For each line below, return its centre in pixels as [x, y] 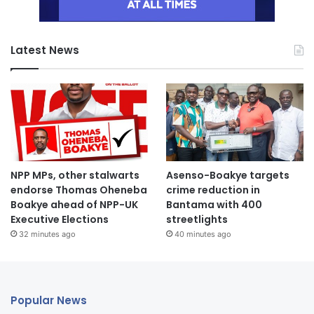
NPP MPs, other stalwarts [75, 175]
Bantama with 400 [214, 204]
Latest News [45, 50]
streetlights [197, 219]
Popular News [49, 300]
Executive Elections [60, 219]
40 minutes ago [203, 234]
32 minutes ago [47, 234]
